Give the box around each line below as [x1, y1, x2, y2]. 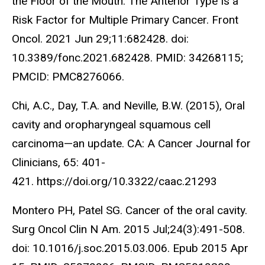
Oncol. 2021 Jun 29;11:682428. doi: [12, 32, 189, 46]
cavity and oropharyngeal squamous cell [12, 118, 211, 132]
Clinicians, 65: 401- [12, 156, 105, 170]
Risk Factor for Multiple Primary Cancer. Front [12, 13, 238, 27]
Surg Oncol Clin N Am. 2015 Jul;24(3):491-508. [12, 222, 245, 236]
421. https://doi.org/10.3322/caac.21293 [12, 174, 217, 189]
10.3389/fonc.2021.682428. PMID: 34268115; [12, 51, 243, 65]
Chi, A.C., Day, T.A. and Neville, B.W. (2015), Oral [12, 99, 245, 113]
